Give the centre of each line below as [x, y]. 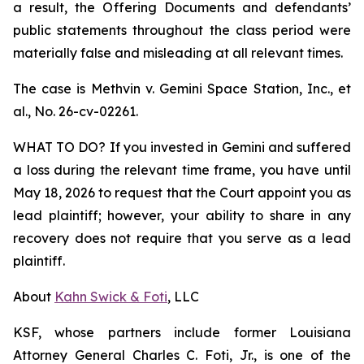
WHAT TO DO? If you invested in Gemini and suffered [182, 147]
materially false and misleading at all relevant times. [178, 53]
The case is [52, 89]
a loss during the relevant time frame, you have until [182, 170]
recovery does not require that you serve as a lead [182, 238]
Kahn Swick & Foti [111, 297]
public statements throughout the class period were [182, 30]
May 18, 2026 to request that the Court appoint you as [182, 193]
